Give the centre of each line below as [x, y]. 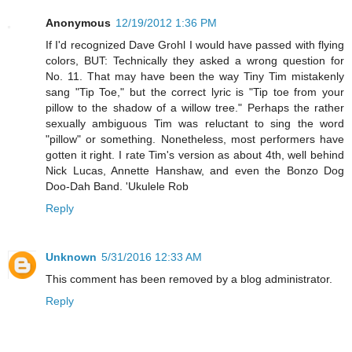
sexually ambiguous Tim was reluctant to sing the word [195, 123]
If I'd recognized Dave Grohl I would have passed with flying [195, 44]
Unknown [71, 257]
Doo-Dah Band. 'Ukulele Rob [117, 186]
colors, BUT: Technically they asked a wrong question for [195, 60]
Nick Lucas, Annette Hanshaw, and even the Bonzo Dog [195, 170]
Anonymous [78, 22]
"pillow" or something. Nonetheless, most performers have [195, 139]
